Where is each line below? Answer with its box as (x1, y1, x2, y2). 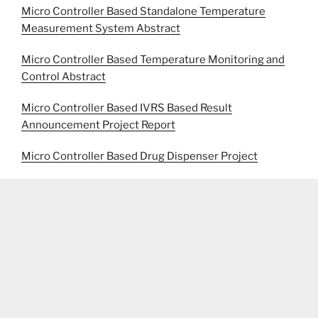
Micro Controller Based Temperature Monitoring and (21, 53, 285, 67)
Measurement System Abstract (21, 22, 180, 35)
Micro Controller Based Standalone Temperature (21, 5, 265, 18)
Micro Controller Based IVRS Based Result (21, 102, 232, 115)
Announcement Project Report (21, 119, 175, 132)
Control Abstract (21, 70, 106, 84)
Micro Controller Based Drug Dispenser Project (21, 150, 258, 163)
